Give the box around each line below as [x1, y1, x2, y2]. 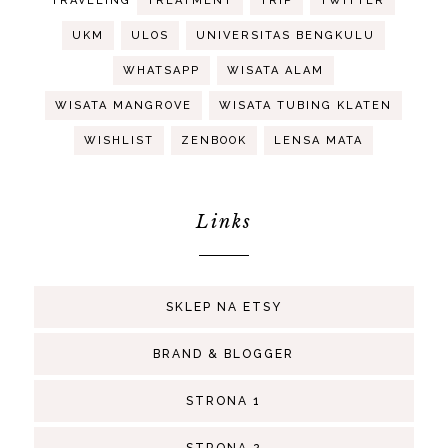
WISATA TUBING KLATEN [219, 98, 393, 112]
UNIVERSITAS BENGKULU [196, 28, 376, 42]
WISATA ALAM [227, 63, 325, 77]
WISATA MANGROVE [55, 98, 193, 112]
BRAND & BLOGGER [153, 346, 295, 361]
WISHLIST [84, 133, 155, 147]
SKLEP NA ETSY [165, 299, 282, 314]
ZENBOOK [181, 133, 248, 147]
